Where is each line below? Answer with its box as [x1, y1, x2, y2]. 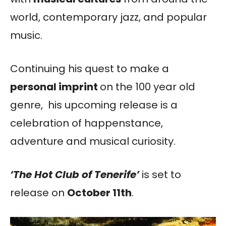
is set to [142, 167, 181, 182]
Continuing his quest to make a [10, 61, 169, 76]
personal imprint [10, 79, 100, 94]
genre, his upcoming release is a [10, 97, 178, 112]
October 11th [67, 185, 132, 200]
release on [10, 185, 67, 200]
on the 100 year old [100, 79, 195, 94]
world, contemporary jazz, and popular [10, 10, 207, 24]
